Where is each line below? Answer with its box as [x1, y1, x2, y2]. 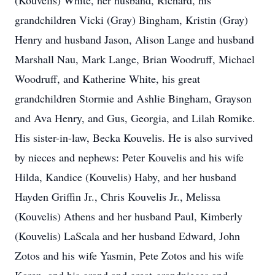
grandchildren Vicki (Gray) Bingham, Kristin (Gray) [15, 12, 248, 27]
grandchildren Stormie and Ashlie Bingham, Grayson [15, 91, 252, 106]
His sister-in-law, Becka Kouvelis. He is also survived [15, 130, 253, 145]
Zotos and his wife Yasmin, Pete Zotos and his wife [15, 248, 244, 263]
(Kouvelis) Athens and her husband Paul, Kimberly [15, 209, 242, 223]
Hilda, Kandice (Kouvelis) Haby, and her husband [15, 169, 236, 184]
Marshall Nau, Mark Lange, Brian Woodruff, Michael [15, 52, 255, 66]
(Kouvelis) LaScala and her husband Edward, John [15, 228, 240, 243]
